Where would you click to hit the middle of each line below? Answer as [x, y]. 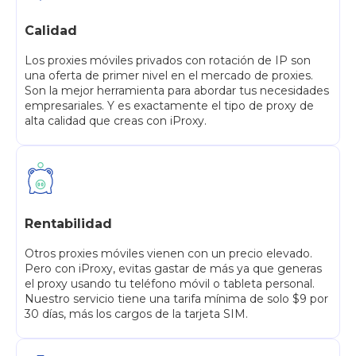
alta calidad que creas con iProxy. [116, 121]
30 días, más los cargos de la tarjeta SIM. [136, 314]
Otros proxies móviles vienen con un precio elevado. [168, 254]
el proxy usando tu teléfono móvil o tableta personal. [170, 284]
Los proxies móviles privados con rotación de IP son [168, 61]
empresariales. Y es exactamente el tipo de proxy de [169, 106]
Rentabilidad [68, 224]
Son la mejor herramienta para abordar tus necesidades [177, 91]
